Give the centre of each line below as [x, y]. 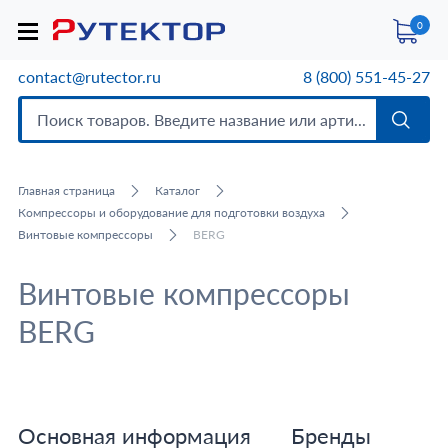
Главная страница [66, 190]
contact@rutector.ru [89, 76]
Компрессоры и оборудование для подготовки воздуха [171, 212]
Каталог [177, 190]
